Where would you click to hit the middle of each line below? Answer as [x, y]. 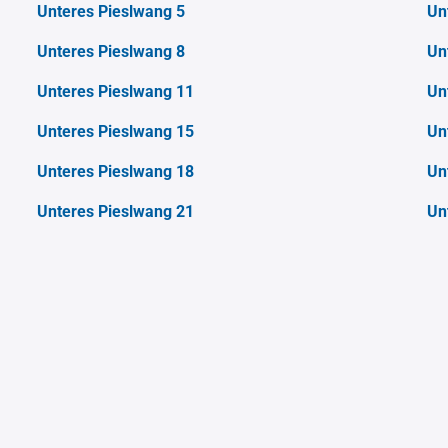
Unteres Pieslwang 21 [116, 211]
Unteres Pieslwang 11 [116, 91]
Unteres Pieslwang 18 [116, 171]
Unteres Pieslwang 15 [116, 131]
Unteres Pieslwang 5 [111, 11]
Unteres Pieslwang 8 [111, 51]
